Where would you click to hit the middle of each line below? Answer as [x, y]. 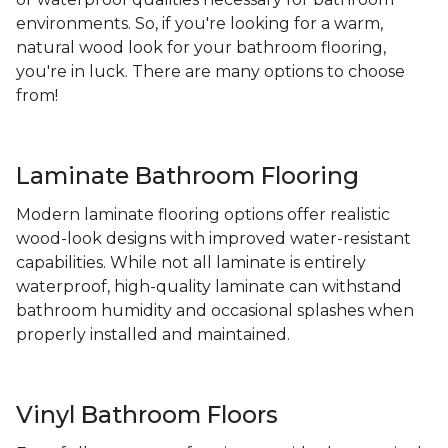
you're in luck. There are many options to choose [210, 72]
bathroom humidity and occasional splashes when [215, 311]
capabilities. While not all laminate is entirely [191, 263]
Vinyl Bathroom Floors [147, 415]
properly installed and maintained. [153, 335]
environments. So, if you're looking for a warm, [199, 24]
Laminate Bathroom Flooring [187, 176]
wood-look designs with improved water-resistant [213, 239]
